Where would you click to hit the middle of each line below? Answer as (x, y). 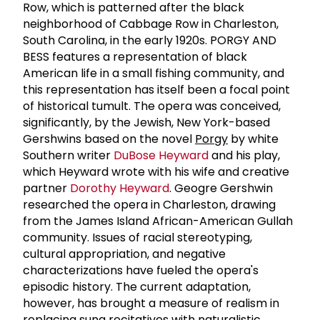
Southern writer (68, 155)
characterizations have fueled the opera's (141, 270)
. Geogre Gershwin (221, 188)
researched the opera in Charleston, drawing (149, 204)
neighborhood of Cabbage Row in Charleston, (151, 24)
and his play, (244, 155)
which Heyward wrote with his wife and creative (156, 171)
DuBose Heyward (161, 155)
